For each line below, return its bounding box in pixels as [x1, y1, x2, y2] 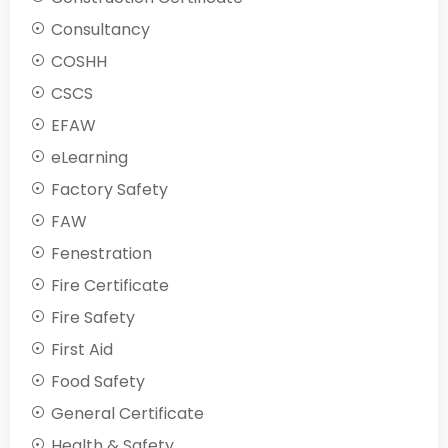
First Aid [51, 338, 113, 362]
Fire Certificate [51, 274, 169, 298]
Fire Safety [51, 306, 135, 330]
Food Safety [51, 370, 145, 394]
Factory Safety [51, 178, 168, 202]
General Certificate [51, 402, 204, 426]
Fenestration [51, 242, 152, 266]
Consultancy [51, 18, 150, 42]
